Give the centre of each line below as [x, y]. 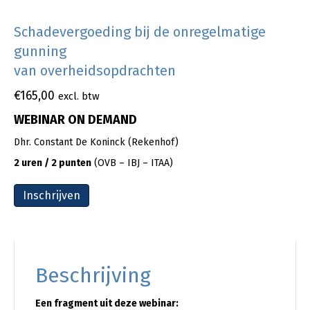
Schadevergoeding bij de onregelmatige [140, 31]
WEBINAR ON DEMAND [75, 119]
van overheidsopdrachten [95, 70]
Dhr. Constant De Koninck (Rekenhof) [96, 142]
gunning [40, 51]
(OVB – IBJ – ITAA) [132, 163]
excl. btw [79, 96]
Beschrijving [93, 275]
